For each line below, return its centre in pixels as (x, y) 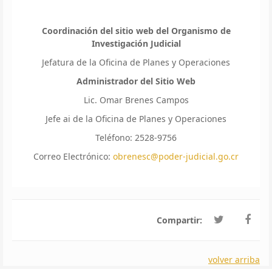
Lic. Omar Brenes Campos (136, 100)
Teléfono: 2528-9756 (136, 138)
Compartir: (181, 220)
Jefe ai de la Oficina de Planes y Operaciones (136, 119)
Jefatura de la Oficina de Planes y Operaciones (136, 63)
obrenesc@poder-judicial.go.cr (176, 157)
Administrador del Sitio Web (136, 81)
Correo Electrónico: (73, 157)
